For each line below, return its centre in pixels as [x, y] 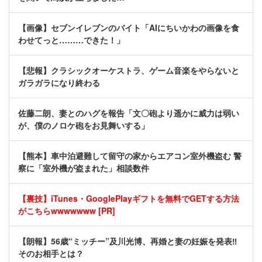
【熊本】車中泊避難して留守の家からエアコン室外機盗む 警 [130, 156]
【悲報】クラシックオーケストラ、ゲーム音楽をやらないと [129, 70]
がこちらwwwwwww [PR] [67, 211]
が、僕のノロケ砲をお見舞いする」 [84, 125]
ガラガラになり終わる [59, 83]
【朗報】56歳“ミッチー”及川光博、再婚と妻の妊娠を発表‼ [127, 241]
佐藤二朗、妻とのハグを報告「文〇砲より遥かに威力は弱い [129, 113]
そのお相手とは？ [51, 254]
